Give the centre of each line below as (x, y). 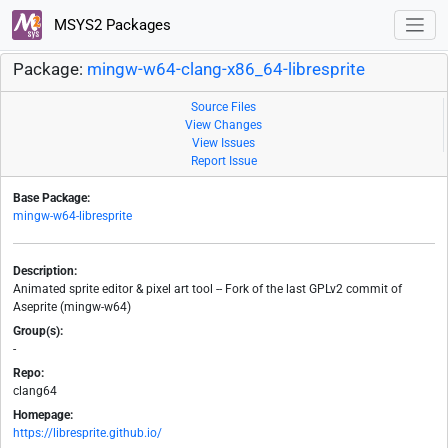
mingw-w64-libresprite (72, 216)
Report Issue (224, 161)
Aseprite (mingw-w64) (72, 307)
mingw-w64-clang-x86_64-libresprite (226, 70)
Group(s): (38, 331)
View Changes (223, 125)
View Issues (223, 143)
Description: (45, 271)
